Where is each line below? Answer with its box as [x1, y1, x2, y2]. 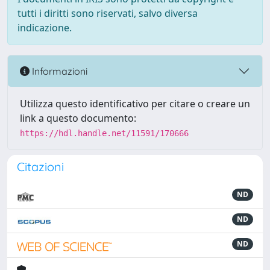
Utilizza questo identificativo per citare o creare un [20, 97, 250, 110]
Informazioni [30, 64, 87, 77]
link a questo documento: [20, 111, 136, 125]
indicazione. [17, 21, 72, 34]
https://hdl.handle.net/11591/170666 [20, 128, 189, 138]
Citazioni [17, 159, 64, 174]
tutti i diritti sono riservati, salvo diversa [17, 7, 198, 20]
